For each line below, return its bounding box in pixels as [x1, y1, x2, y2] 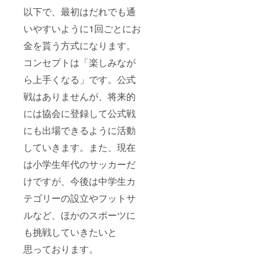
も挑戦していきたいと [23, 225, 117, 239]
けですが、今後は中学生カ [23, 174, 136, 188]
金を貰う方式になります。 [23, 39, 136, 53]
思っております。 [23, 242, 98, 256]
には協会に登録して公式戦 [23, 106, 136, 120]
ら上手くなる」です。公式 [23, 73, 136, 87]
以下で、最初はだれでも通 [23, 5, 136, 19]
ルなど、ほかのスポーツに [23, 208, 136, 222]
